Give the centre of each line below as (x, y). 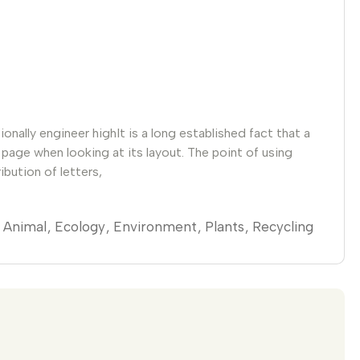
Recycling (283, 226)
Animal (25, 226)
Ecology (80, 226)
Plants (225, 226)
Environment (155, 226)
